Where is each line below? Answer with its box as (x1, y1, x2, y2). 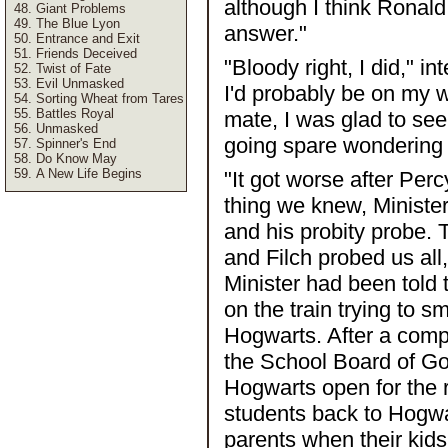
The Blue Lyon (36, 16, 120, 31)
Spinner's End (36, 136, 116, 151)
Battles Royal (36, 106, 114, 121)
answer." (224, 21, 307, 46)
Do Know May (36, 151, 117, 166)
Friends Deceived (36, 46, 137, 61)
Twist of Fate (36, 61, 111, 76)
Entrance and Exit (36, 31, 140, 46)
